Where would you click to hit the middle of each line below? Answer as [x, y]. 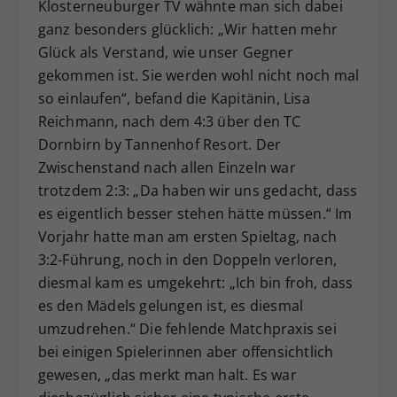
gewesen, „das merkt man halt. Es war [167, 375]
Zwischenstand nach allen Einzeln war [167, 168]
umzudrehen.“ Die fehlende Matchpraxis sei [187, 329]
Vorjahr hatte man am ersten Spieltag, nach [187, 237]
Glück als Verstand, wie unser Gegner [165, 53]
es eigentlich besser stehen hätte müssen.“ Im [195, 214]
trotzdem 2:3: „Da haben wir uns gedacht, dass [198, 191]
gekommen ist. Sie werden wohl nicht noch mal [198, 76]
